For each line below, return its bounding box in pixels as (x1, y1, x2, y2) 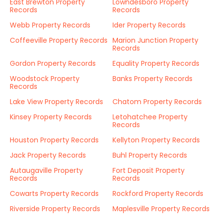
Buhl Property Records (112, 150, 187, 160)
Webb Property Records (10, 20, 90, 30)
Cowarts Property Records (10, 189, 99, 198)
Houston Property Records (10, 135, 99, 145)
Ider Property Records (112, 20, 186, 30)
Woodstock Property (10, 74, 80, 83)
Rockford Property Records (112, 189, 203, 198)
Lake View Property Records (10, 97, 103, 107)
